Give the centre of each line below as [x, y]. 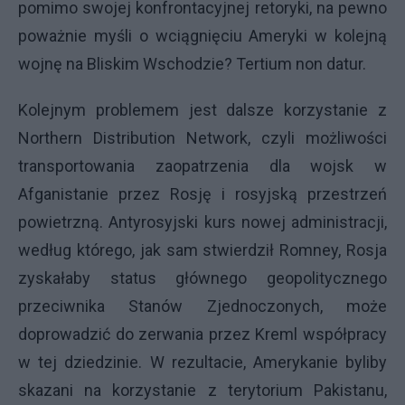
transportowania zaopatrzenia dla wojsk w [202, 165]
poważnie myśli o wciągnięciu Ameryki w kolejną [202, 35]
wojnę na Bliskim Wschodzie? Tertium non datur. [192, 63]
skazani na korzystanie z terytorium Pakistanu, [202, 390]
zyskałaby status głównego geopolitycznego [202, 278]
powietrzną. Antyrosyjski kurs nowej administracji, [202, 221]
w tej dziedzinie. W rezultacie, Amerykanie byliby [202, 362]
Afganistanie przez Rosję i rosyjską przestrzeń [202, 193]
